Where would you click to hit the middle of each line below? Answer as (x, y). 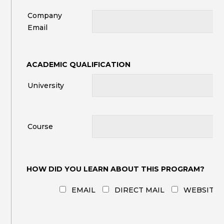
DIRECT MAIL (140, 190)
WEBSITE (201, 190)
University (46, 85)
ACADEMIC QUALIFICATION (79, 64)
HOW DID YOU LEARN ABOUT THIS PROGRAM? (116, 169)
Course (40, 126)
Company (45, 15)
